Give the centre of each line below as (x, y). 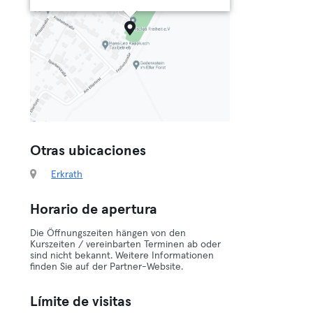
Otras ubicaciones (88, 151)
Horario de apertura (94, 210)
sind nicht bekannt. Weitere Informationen (122, 256)
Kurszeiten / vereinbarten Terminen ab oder (126, 245)
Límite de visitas (81, 302)
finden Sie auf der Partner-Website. (107, 267)
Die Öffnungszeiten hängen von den (108, 233)
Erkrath (67, 175)
